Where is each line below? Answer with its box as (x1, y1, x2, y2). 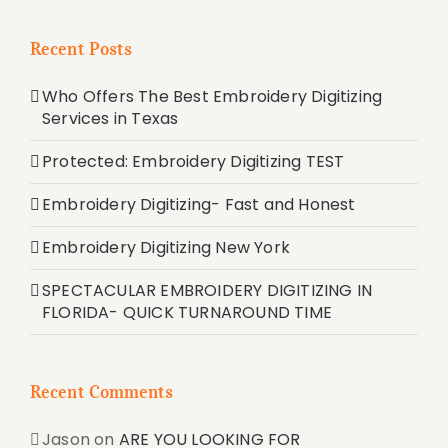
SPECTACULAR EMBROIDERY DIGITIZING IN (42, 279, 373, 302)
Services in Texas (42, 107, 179, 130)
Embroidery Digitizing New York (42, 236, 290, 259)
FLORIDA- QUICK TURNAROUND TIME (42, 301, 332, 324)
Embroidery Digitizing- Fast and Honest (42, 193, 356, 216)
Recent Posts (30, 38, 133, 61)
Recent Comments (30, 381, 174, 403)
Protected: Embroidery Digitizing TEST (42, 150, 345, 173)
